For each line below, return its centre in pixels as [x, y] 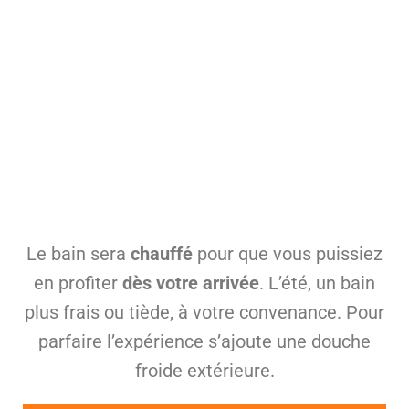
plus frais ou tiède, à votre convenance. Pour [204, 312]
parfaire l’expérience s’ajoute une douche [204, 341]
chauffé [162, 253]
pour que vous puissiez [288, 253]
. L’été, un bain [317, 283]
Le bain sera [79, 253]
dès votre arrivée [191, 283]
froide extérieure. [204, 370]
